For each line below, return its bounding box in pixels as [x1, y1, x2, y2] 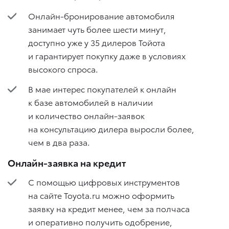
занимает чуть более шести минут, [28, 23, 166, 35]
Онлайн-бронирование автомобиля [28, 10, 175, 21]
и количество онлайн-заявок [28, 109, 145, 122]
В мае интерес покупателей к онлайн [28, 83, 176, 95]
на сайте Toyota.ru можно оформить [28, 189, 174, 201]
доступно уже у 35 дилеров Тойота [28, 36, 165, 48]
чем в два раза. [28, 136, 90, 148]
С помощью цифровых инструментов [28, 175, 180, 188]
